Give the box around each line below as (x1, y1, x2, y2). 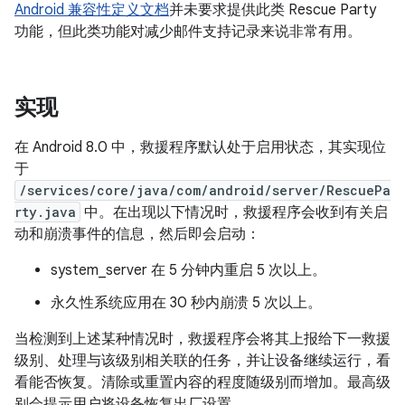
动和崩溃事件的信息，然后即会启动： (14, 225, 260, 243)
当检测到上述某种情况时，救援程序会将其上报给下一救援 (14, 330, 391, 348)
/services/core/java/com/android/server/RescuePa (19, 182, 391, 199)
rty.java (14, 203, 76, 221)
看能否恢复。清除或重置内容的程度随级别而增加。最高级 (14, 373, 391, 391)
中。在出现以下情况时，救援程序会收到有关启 (80, 203, 388, 221)
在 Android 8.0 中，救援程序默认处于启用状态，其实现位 (14, 138, 386, 156)
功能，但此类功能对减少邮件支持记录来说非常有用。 (14, 23, 362, 41)
